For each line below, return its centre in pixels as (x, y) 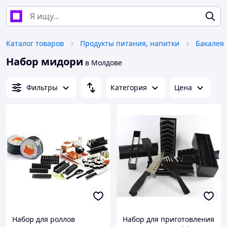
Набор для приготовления (168, 219)
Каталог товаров (35, 43)
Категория (129, 87)
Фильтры (42, 87)
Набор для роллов (44, 219)
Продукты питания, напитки (130, 43)
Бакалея (210, 43)
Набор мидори (45, 62)
